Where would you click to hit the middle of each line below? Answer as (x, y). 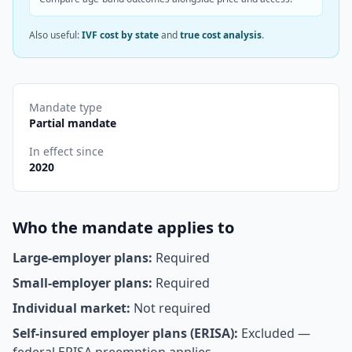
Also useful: (55, 35)
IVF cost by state (120, 35)
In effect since (66, 151)
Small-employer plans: (82, 283)
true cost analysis (221, 35)
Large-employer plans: (82, 258)
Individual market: (71, 308)
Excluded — (276, 333)
